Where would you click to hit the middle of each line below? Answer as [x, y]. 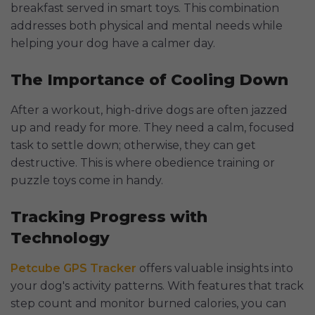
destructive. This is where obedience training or [143, 163]
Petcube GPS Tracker [73, 269]
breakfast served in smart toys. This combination [145, 8]
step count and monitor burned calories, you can [148, 304]
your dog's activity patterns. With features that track [157, 286]
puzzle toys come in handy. [87, 181]
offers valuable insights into [215, 269]
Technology [60, 238]
